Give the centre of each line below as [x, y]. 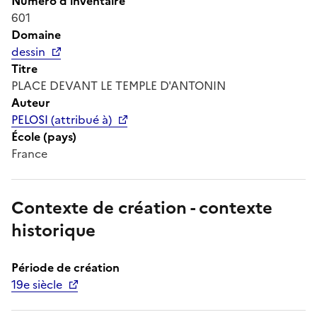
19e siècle [37, 284]
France [29, 153]
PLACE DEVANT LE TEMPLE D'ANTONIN [119, 85]
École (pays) [44, 136]
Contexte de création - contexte [142, 208]
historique [53, 230]
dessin [28, 51]
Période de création [65, 267]
